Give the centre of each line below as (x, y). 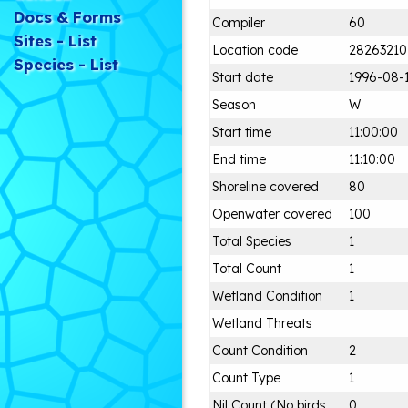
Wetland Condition (267, 296)
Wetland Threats (262, 323)
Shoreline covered (265, 186)
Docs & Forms (67, 16)
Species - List (66, 64)
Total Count (247, 268)
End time (239, 159)
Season (234, 104)
